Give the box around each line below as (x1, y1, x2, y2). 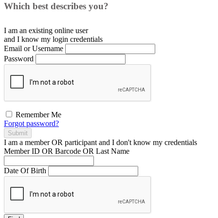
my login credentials (39, 35, 103, 43)
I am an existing (4, 26, 54, 35)
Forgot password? (4, 119, 59, 127)
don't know (116, 138, 151, 146)
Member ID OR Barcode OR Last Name (4, 146, 129, 155)
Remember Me (14, 110, 61, 119)
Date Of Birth (4, 166, 46, 175)
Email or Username (4, 44, 63, 53)
